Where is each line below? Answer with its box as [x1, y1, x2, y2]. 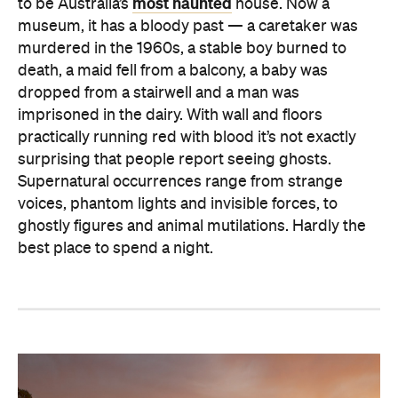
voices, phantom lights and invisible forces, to [18, 195, 338, 212]
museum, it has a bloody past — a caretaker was [18, 18, 358, 35]
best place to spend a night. [18, 240, 213, 257]
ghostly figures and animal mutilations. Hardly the [18, 218, 366, 235]
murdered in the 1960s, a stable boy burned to [18, 40, 346, 57]
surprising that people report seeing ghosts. [18, 151, 331, 168]
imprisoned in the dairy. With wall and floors [18, 107, 322, 123]
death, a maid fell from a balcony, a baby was [18, 62, 328, 79]
